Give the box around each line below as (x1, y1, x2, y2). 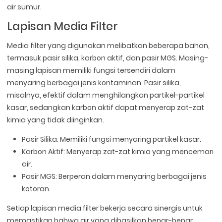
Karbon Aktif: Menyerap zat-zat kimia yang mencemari (22, 147, 214, 157)
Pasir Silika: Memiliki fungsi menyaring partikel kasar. (22, 134, 202, 145)
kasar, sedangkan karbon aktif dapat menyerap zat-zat (7, 103, 205, 113)
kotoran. (22, 184, 51, 194)
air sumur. (7, 2, 42, 12)
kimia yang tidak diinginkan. (7, 115, 105, 125)
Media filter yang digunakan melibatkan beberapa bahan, (7, 41, 210, 51)
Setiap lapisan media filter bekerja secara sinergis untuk (7, 203, 203, 214)
